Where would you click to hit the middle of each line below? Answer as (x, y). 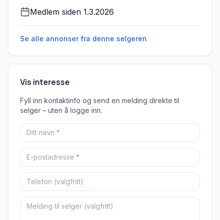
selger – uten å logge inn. (61, 110)
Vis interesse (45, 82)
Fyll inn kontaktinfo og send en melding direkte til (100, 100)
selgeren (132, 39)
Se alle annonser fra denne (68, 39)
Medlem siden (55, 12)
